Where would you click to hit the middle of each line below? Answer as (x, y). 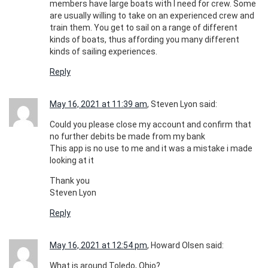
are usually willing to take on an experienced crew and (152, 16)
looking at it (72, 161)
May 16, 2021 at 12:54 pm (98, 246)
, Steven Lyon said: (182, 104)
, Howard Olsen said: (185, 246)
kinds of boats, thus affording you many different (144, 40)
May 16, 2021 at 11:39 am (98, 104)
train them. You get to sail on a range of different (144, 28)
